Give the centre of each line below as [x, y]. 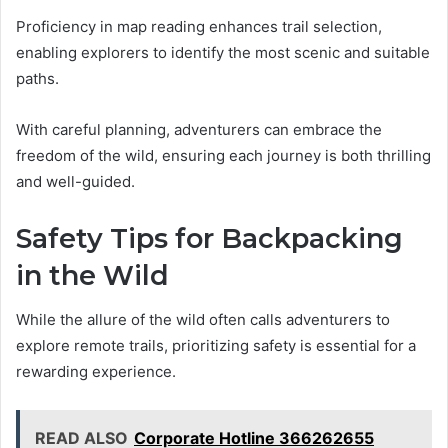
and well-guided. [75, 181]
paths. [37, 78]
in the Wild [92, 275]
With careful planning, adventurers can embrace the [199, 129]
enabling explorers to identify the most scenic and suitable [223, 52]
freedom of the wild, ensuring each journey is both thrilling [223, 155]
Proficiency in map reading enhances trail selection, [199, 26]
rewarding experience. [96, 372]
